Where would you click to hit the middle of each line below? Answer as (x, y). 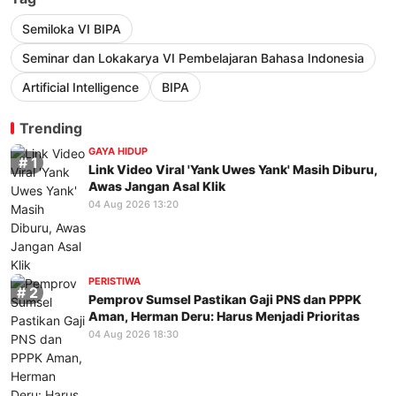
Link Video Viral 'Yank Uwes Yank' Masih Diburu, (233, 169)
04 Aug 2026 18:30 (133, 334)
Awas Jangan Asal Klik (157, 186)
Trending (51, 129)
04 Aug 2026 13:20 (133, 204)
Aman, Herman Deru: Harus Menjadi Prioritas (224, 316)
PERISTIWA (114, 282)
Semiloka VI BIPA (72, 29)
